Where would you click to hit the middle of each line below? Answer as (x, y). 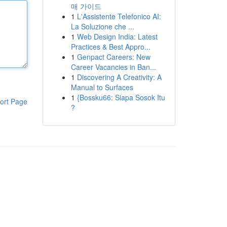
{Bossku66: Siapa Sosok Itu (121, 97)
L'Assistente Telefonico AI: (119, 16)
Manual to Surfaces (102, 87)
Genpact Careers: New (113, 57)
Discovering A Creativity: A (119, 77)
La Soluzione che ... (102, 26)
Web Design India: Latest (117, 36)
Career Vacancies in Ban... (113, 67)
